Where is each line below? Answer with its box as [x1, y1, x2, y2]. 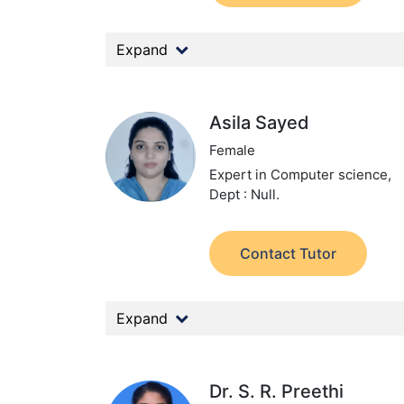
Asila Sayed [209, 112, 310, 133]
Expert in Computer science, [209, 166, 392, 183]
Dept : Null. [209, 186, 280, 203]
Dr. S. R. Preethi [209, 381, 344, 402]
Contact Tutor [240, 244, 337, 262]
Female [209, 142, 256, 159]
